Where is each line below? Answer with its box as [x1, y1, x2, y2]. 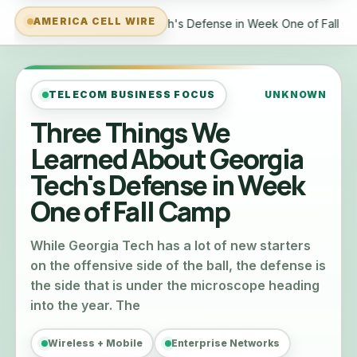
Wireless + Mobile [48, 337, 143, 349]
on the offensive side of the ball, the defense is [30, 257, 326, 273]
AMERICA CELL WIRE [33, 15, 156, 27]
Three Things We [30, 114, 230, 151]
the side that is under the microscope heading [30, 277, 320, 293]
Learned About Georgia [30, 140, 304, 177]
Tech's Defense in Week [30, 167, 305, 203]
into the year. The [30, 297, 140, 313]
